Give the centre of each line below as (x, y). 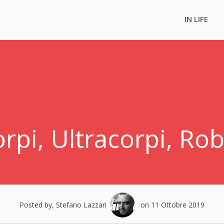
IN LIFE (196, 19)
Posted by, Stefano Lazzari (63, 205)
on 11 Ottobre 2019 (171, 205)
